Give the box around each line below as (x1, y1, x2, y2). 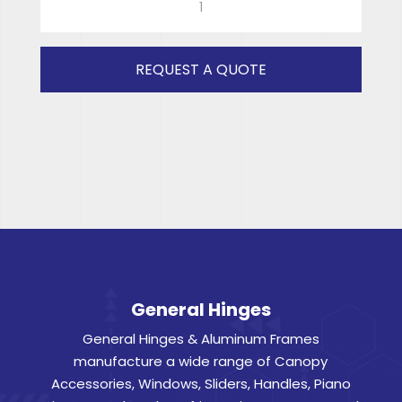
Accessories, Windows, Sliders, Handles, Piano (50, 373, 351, 393)
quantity (39, 77, 101, 97)
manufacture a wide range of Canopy (74, 351, 328, 371)
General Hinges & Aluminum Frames (82, 328, 319, 348)
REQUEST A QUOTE (135, 59, 267, 81)
